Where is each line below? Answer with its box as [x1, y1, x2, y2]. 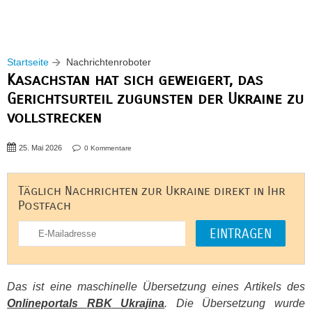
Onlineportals [7, 297, 87, 309]
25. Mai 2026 [19, 143, 62, 152]
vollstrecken [7, 108, 102, 127]
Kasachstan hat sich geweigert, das [7, 70, 263, 89]
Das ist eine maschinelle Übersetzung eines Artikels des [7, 281, 305, 292]
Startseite [7, 56, 49, 68]
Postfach [18, 198, 71, 213]
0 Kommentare [84, 144, 132, 152]
